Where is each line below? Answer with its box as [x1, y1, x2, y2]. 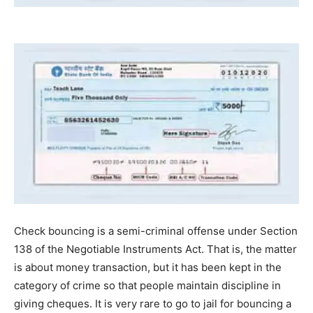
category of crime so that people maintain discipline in [14, 278, 281, 292]
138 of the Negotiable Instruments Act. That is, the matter [14, 242, 297, 256]
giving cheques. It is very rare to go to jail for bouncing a [14, 296, 291, 310]
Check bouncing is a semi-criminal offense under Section [14, 224, 298, 238]
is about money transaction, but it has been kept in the [14, 260, 282, 274]
